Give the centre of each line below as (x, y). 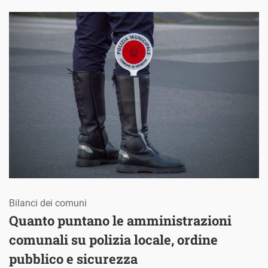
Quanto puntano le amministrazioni (120, 221)
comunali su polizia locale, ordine (113, 240)
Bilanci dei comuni (48, 203)
